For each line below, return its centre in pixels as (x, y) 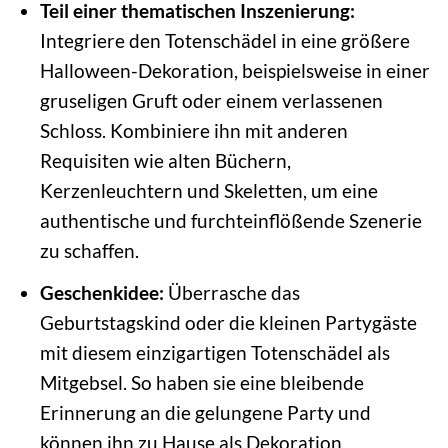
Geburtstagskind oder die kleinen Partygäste (228, 322)
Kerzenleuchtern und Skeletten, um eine (208, 191)
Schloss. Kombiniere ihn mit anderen (193, 131)
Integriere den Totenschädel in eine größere (224, 41)
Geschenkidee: (101, 292)
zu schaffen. (89, 251)
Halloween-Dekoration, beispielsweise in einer (234, 71)
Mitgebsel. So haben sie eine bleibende (201, 382)
